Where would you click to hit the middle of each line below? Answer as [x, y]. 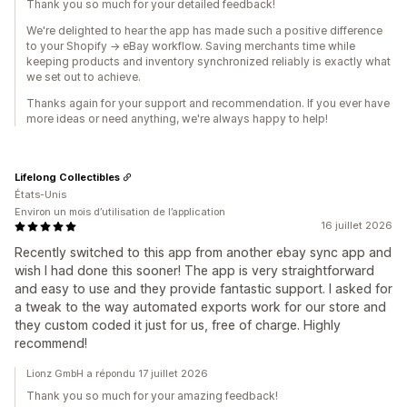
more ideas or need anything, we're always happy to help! [177, 119]
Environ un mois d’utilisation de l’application [120, 212]
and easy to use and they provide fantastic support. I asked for [203, 289]
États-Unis [40, 195]
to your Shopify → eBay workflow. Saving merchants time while [191, 46]
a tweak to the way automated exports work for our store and [200, 307]
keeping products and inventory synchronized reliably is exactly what [208, 62]
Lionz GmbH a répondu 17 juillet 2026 [117, 374]
